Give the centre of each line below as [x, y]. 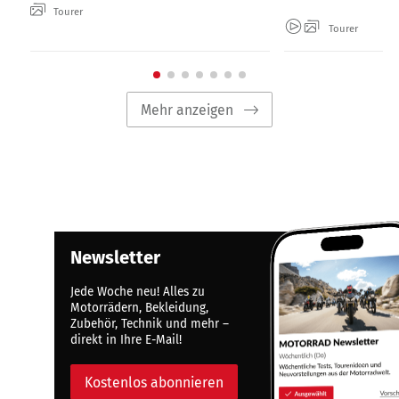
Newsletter [116, 258]
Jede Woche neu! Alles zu [138, 292]
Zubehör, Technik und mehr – [150, 324]
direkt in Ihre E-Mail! [126, 340]
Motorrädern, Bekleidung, [140, 308]
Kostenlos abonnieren [154, 382]
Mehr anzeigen [187, 110]
